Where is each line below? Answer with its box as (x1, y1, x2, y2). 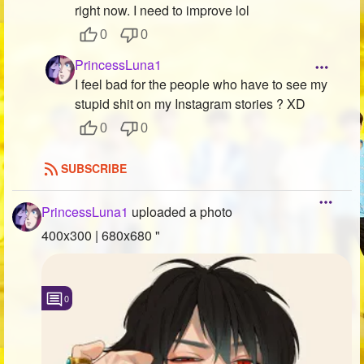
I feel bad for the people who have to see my (75, 75, 327, 94)
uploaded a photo (128, 201, 232, 221)
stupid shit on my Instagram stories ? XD (75, 94, 305, 114)
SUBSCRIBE (61, 160, 127, 177)
